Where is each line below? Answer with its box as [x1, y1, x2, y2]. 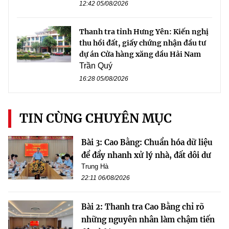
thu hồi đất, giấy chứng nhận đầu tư [79, 38, 206, 48]
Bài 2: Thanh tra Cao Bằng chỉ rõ [81, 202, 204, 212]
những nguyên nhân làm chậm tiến [81, 215, 215, 225]
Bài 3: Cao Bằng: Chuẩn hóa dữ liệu [81, 138, 213, 148]
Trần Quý [79, 61, 112, 71]
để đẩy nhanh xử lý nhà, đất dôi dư [81, 150, 211, 161]
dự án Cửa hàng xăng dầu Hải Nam [79, 50, 201, 59]
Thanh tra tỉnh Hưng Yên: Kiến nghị [79, 27, 209, 37]
